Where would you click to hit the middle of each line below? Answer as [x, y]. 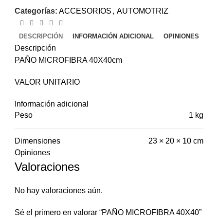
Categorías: [36, 11]
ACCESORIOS [85, 11]
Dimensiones [37, 141]
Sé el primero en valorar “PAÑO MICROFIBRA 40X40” [108, 213]
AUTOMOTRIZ [143, 11]
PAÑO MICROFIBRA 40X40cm [68, 60]
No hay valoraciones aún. [59, 191]
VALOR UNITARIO [47, 82]
